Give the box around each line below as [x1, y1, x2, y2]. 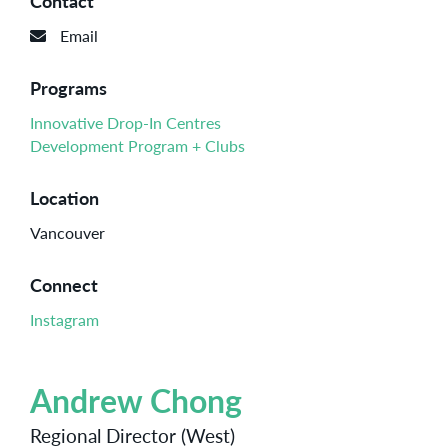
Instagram [30, 308, 99, 332]
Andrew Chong [30, 378, 242, 424]
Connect [30, 271, 98, 299]
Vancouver [30, 221, 105, 245]
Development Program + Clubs [30, 134, 245, 158]
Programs [30, 74, 107, 102]
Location [30, 184, 99, 212]
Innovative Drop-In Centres [30, 111, 221, 135]
